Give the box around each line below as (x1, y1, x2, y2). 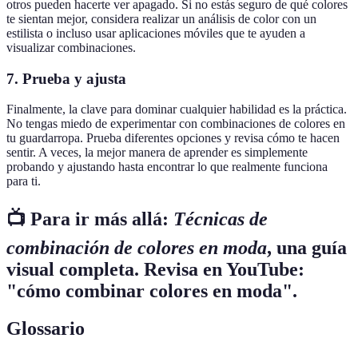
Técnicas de (173, 209, 268, 230)
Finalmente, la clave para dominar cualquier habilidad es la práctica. (6, 102, 347, 117)
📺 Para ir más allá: (6, 209, 173, 230)
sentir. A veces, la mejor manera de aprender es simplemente (6, 145, 308, 160)
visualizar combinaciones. (6, 41, 136, 55)
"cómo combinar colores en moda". (6, 280, 297, 302)
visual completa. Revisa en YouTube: (6, 259, 304, 280)
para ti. (6, 174, 41, 189)
